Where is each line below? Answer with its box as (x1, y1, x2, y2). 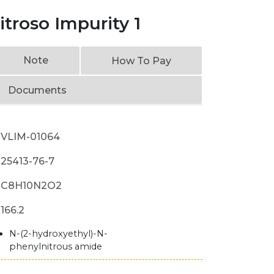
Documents (8, 84, 67, 96)
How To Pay (111, 55, 171, 67)
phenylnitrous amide (9, 241, 103, 252)
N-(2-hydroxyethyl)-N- (9, 228, 108, 239)
